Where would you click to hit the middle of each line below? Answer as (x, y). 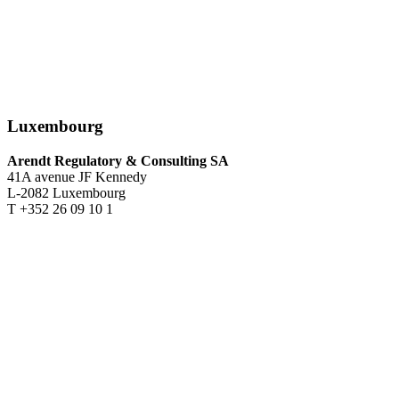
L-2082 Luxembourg (66, 193)
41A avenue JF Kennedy (77, 177)
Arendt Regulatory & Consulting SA (118, 161)
